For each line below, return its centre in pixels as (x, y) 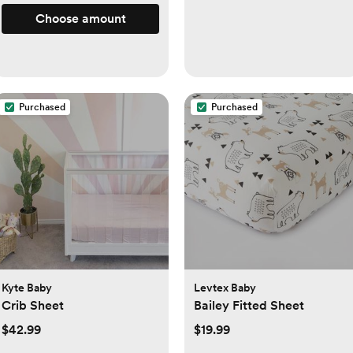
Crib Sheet (33, 306)
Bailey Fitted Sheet (249, 306)
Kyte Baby (27, 288)
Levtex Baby (225, 288)
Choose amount (80, 19)
